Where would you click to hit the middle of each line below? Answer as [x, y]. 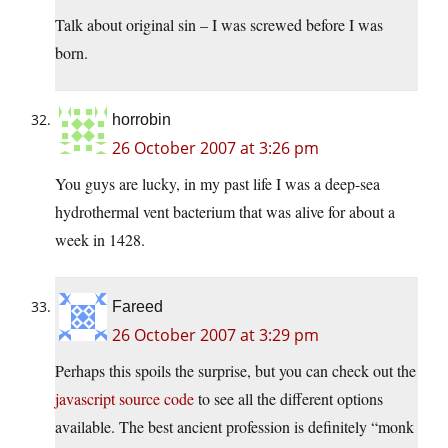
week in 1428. [100, 240]
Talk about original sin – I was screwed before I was [219, 25]
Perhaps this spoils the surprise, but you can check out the [235, 371]
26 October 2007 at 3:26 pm [215, 148]
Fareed [137, 307]
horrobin [141, 120]
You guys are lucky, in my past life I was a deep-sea [217, 184]
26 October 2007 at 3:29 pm [215, 335]
